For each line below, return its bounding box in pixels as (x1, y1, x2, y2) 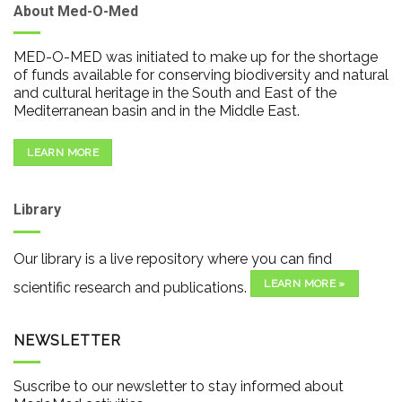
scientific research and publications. (13, 278, 250, 296)
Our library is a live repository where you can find (13, 249, 332, 267)
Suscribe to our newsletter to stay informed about (13, 378, 344, 396)
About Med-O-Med (13, 2, 138, 20)
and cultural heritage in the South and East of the (13, 84, 336, 102)
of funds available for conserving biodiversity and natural (13, 66, 389, 84)
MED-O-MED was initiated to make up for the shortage (13, 48, 378, 66)
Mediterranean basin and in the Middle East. (13, 102, 300, 120)
